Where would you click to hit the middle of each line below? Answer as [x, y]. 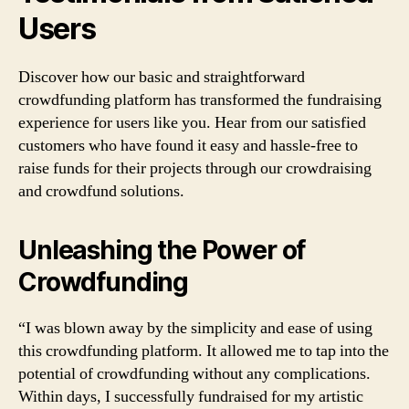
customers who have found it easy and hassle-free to [188, 145]
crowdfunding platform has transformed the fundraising [200, 100]
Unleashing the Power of [162, 250]
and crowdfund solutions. [101, 191]
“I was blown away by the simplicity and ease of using [195, 328]
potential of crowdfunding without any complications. [194, 373]
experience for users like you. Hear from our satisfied [192, 122]
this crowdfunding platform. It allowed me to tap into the [204, 351]
